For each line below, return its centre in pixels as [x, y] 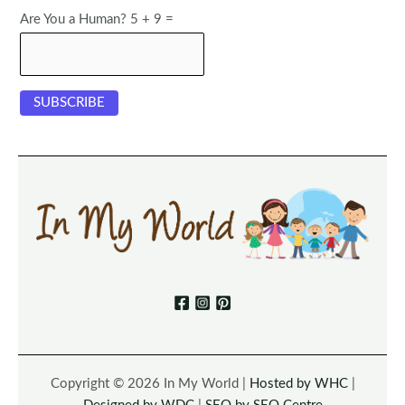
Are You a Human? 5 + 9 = [97, 19]
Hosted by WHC [298, 384]
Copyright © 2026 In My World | [150, 384]
